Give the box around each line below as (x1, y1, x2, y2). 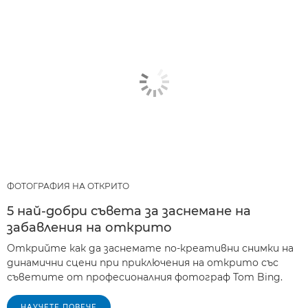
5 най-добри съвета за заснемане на (7, 203, 251, 219)
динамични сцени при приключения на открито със (7, 256, 278, 269)
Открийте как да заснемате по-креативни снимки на (7, 242, 294, 255)
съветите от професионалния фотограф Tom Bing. (7, 271, 283, 284)
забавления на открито (7, 220, 172, 236)
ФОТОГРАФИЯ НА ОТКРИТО (7, 181, 129, 192)
